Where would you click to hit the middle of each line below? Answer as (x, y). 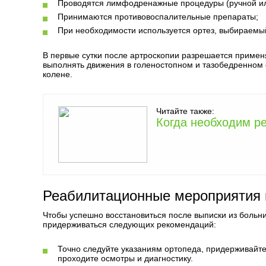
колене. (58, 74)
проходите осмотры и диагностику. (125, 258)
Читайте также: (185, 111)
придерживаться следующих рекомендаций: (129, 224)
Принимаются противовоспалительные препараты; (158, 17)
